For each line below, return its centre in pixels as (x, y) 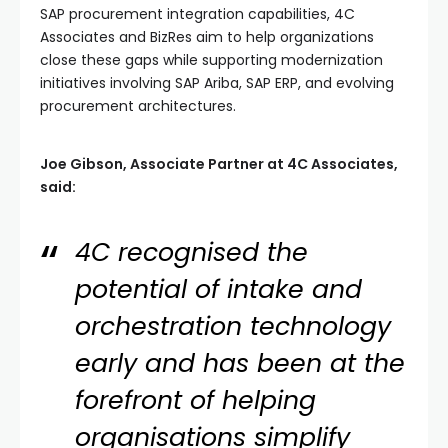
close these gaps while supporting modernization (211, 59)
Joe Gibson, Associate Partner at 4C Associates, (219, 163)
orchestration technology (233, 326)
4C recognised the (192, 252)
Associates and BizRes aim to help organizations (207, 36)
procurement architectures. (138, 105)
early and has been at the (240, 363)
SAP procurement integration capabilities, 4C (197, 13)
